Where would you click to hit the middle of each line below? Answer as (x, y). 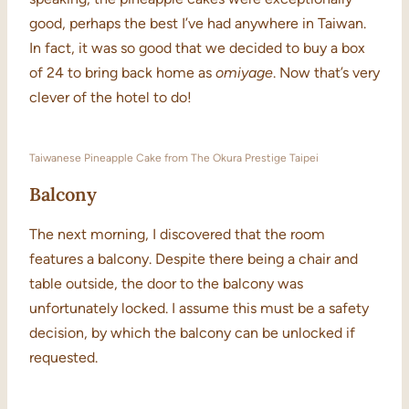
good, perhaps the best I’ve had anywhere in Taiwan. (198, 24)
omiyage (244, 73)
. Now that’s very (326, 73)
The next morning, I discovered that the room (177, 235)
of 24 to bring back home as (122, 73)
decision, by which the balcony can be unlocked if (192, 333)
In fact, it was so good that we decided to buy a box (197, 48)
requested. (63, 358)
